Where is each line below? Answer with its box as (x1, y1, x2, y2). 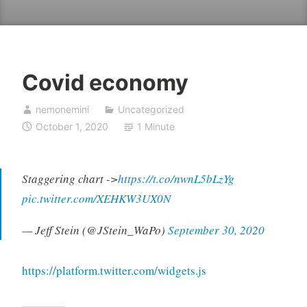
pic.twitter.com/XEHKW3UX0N (21, 191, 171, 207)
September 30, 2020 (167, 222, 265, 238)
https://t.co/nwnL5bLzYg (117, 171, 234, 187)
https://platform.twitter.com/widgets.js (21, 262, 206, 278)
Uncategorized (117, 103, 184, 115)
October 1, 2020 (35, 121, 108, 133)
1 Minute (136, 121, 175, 133)
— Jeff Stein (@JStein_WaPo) (21, 222, 168, 238)
